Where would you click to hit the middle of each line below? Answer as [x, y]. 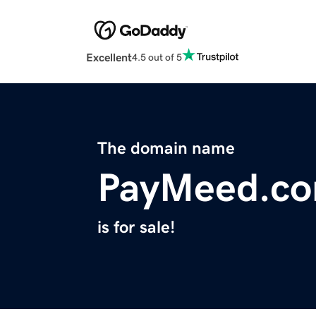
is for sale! [136, 227]
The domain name [166, 148]
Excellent [109, 57]
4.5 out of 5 [157, 57]
